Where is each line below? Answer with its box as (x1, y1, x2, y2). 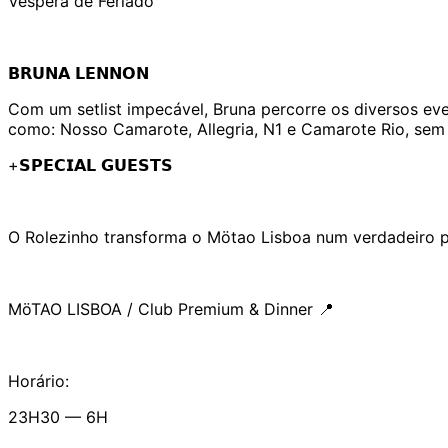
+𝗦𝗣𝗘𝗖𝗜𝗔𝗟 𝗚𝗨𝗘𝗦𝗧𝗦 (8, 154, 173, 175)
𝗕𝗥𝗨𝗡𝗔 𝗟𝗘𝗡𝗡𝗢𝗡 (8, 62, 149, 83)
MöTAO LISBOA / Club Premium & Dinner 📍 (8, 298, 334, 319)
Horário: (8, 370, 69, 391)
